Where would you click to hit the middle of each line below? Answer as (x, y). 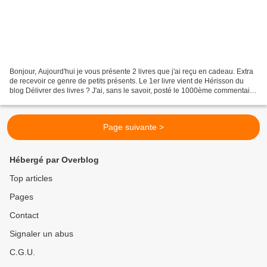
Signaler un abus (41, 234)
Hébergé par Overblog (54, 160)
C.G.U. (22, 252)
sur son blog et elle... (43, 100)
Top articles (31, 178)
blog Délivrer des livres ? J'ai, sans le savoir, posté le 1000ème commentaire (133, 90)
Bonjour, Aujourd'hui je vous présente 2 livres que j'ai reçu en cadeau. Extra (131, 71)
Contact (24, 215)
